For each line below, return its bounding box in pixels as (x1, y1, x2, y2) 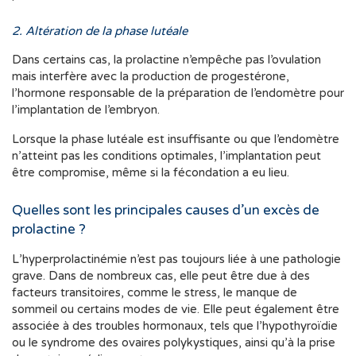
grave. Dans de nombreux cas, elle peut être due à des (12, 269, 310, 284)
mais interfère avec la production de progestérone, (12, 69, 289, 84)
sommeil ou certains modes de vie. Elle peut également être (12, 302, 339, 317)
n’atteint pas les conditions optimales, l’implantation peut (12, 149, 321, 164)
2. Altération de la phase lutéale (12, 24, 188, 39)
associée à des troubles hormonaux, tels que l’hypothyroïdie (12, 319, 338, 334)
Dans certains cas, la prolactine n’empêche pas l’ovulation (12, 52, 321, 68)
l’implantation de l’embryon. (12, 103, 160, 118)
